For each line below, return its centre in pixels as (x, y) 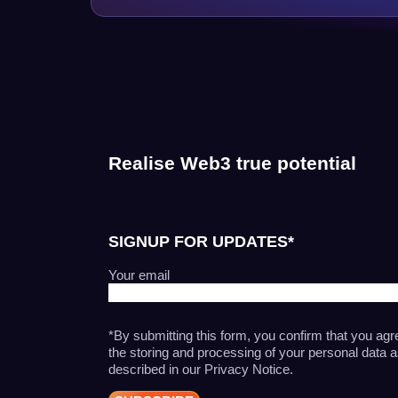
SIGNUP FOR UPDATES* (201, 241)
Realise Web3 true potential (232, 163)
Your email (139, 275)
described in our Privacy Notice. (201, 369)
